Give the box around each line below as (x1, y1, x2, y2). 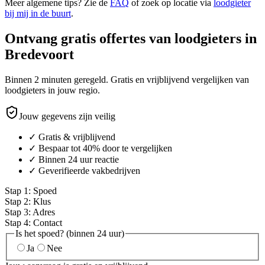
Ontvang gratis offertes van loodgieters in (5, 30, 257, 46)
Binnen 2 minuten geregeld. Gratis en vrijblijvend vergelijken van (5, 74, 249, 85)
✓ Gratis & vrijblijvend (28, 131, 115, 142)
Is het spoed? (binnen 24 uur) (15, 228, 124, 238)
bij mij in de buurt (5, 8, 71, 18)
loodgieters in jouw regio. (5, 85, 100, 95)
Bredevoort (5, 46, 74, 62)
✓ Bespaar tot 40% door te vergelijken (28, 143, 172, 153)
